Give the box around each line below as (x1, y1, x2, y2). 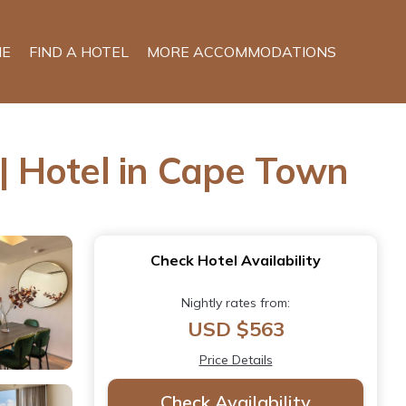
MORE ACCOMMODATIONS (147, 42, 336, 61)
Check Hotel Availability (150, 250, 321, 269)
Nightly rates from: (181, 294, 290, 311)
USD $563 (187, 315, 285, 342)
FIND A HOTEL (29, 42, 129, 61)
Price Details (198, 351, 273, 368)
